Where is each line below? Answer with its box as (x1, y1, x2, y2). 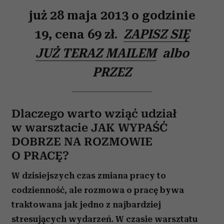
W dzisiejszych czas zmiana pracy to (11, 170, 166, 181)
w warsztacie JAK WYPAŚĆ (11, 121, 167, 134)
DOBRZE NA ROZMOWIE (11, 135, 152, 148)
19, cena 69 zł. (34, 26, 120, 42)
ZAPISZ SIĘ (123, 26, 189, 42)
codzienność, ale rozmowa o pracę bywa (11, 185, 184, 195)
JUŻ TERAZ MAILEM (35, 45, 156, 61)
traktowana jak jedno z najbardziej (11, 199, 161, 210)
